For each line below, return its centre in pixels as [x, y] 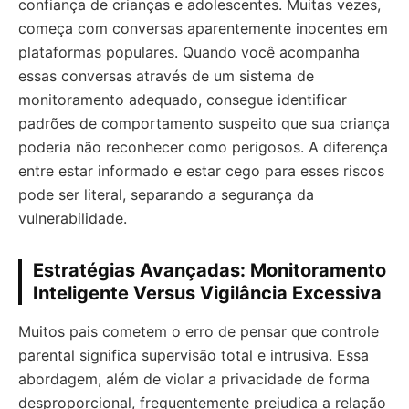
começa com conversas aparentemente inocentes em [203, 28]
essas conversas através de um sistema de [166, 76]
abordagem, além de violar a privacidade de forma [194, 379]
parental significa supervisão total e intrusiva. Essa [194, 355]
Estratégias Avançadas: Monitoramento [210, 270]
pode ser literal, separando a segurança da [166, 194]
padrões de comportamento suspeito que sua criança [204, 123]
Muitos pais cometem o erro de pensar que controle [199, 331]
